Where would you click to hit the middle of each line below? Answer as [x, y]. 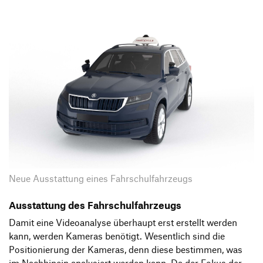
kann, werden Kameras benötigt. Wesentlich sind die [117, 236]
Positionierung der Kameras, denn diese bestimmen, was [126, 249]
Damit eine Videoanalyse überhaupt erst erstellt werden [123, 222]
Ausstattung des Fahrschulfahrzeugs [95, 205]
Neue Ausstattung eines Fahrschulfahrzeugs [101, 178]
